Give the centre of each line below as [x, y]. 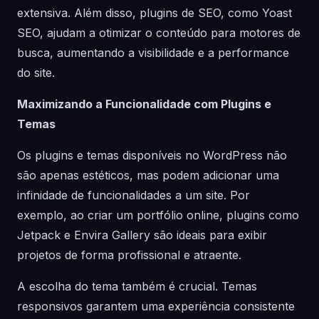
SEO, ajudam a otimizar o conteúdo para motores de [159, 33]
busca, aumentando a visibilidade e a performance [153, 53]
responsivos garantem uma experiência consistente [156, 306]
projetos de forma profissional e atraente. [129, 255]
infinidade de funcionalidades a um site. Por [134, 195]
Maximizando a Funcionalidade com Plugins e [144, 104]
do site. [36, 73]
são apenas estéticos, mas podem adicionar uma [148, 175]
